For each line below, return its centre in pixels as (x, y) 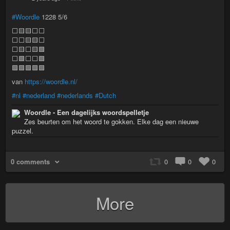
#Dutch (106, 95)
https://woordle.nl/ (51, 81)
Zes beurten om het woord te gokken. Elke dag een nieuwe (111, 121)
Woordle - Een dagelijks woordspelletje (87, 112)
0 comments (30, 161)
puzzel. (23, 130)
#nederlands (75, 95)
